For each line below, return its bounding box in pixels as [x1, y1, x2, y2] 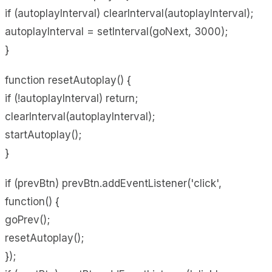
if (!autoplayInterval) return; [5, 92, 138, 104]
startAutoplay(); [5, 128, 81, 141]
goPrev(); [5, 213, 50, 226]
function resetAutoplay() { [5, 73, 131, 86]
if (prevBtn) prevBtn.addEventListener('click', [5, 177, 222, 189]
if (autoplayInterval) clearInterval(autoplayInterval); [5, 7, 253, 19]
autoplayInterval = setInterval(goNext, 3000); [5, 25, 228, 38]
